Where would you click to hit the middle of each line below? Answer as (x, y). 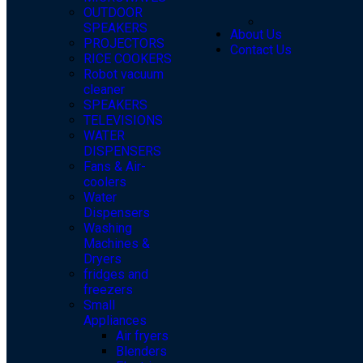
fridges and (116, 275)
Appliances (115, 321)
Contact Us (261, 50)
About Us (256, 34)
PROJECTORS (124, 44)
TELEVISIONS (123, 121)
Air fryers (142, 336)
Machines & (117, 244)
